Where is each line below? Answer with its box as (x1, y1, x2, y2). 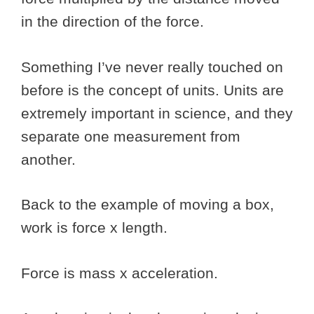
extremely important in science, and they (21, 104, 293, 121)
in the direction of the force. (21, 13, 204, 30)
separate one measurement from (21, 128, 240, 144)
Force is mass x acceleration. (21, 264, 222, 281)
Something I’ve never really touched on (21, 58, 283, 75)
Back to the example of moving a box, (21, 196, 274, 213)
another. (21, 151, 80, 168)
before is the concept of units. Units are (21, 81, 284, 98)
